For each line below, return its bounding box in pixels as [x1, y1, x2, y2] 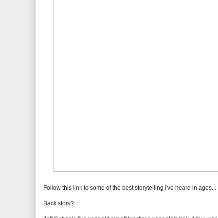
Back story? [43, 200, 74, 207]
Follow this [43, 184, 73, 191]
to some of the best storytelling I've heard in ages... [82, 184, 216, 191]
